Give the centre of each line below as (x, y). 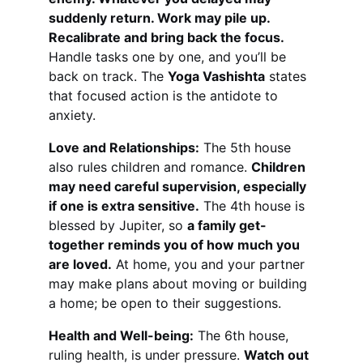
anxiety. (72, 115)
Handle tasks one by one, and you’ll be (169, 57)
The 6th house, (243, 335)
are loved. (80, 264)
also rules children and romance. (150, 167)
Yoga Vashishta (216, 76)
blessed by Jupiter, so (118, 225)
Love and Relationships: (124, 147)
